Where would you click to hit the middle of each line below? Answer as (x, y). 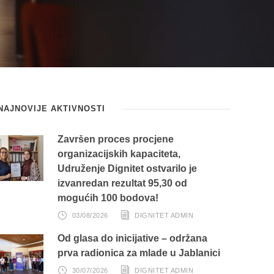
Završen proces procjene (116, 139)
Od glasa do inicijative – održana (133, 238)
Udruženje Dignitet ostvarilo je (128, 168)
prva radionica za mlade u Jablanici (139, 253)
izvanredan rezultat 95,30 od (123, 183)
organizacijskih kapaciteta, (119, 154)
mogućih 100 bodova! (108, 198)
